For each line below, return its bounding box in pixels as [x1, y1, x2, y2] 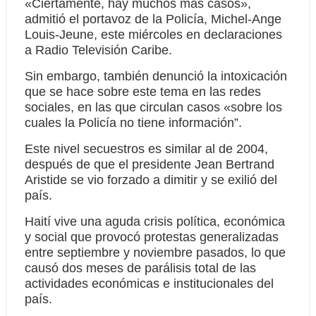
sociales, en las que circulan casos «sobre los [24, 100, 282, 114]
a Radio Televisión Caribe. [24, 43, 172, 57]
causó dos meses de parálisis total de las [24, 261, 256, 275]
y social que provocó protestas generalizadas [24, 230, 279, 244]
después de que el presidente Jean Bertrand [24, 157, 274, 171]
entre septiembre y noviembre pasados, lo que [24, 245, 286, 260]
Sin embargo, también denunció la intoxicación [24, 69, 287, 83]
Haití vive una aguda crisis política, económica [24, 214, 285, 229]
